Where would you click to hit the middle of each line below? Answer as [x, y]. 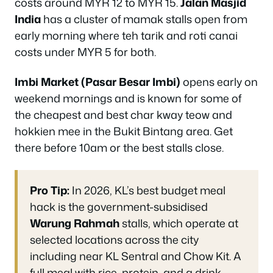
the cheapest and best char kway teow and [123, 115]
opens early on [219, 82]
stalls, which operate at [179, 223]
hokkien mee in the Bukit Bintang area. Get [124, 131]
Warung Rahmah [75, 223]
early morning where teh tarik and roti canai [126, 35]
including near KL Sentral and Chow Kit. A [136, 256]
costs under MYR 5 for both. [85, 51]
